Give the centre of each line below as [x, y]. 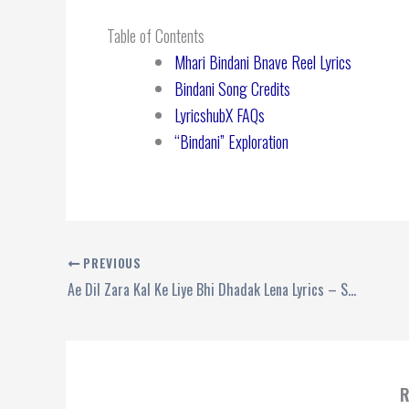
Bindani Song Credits [232, 89]
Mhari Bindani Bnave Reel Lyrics [263, 63]
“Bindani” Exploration [231, 142]
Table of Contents [156, 36]
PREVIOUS [110, 263]
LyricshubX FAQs [220, 115]
